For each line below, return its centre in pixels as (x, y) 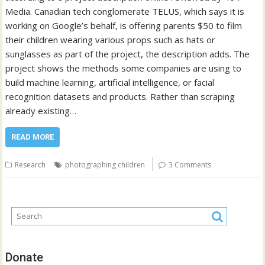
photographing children (105, 164)
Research (30, 164)
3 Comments (190, 164)
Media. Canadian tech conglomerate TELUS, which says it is (125, 11)
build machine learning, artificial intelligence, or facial (110, 82)
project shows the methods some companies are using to (124, 68)
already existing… (41, 110)
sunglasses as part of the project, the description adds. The (128, 54)
